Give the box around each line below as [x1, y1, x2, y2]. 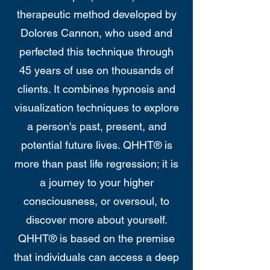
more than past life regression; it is [14, 157, 178, 170]
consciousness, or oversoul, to [24, 195, 169, 207]
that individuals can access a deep [14, 251, 179, 263]
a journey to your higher [39, 176, 154, 189]
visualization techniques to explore [14, 101, 179, 114]
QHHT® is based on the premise [18, 232, 175, 245]
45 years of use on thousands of [19, 64, 174, 77]
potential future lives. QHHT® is [20, 139, 172, 151]
